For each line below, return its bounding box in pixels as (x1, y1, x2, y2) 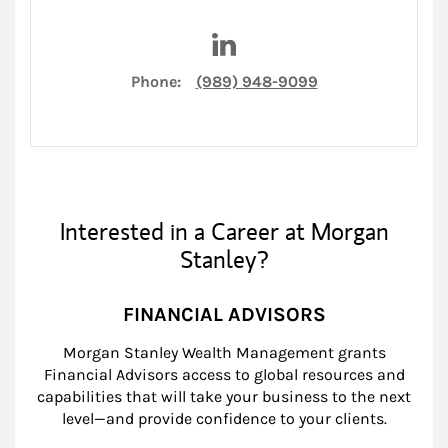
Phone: (130, 71, 181, 91)
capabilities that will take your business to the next (37, 386, 411, 406)
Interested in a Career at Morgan (59, 214, 389, 247)
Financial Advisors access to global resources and (43, 364, 405, 384)
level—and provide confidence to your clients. (61, 408, 387, 428)
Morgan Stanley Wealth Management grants (62, 342, 386, 362)
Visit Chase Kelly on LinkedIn (235, 20, 443, 40)
